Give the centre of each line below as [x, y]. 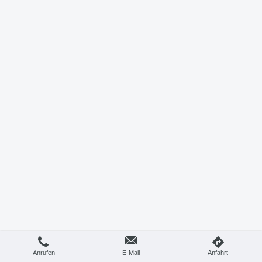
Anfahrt [218, 253]
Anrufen [44, 253]
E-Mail [131, 253]
